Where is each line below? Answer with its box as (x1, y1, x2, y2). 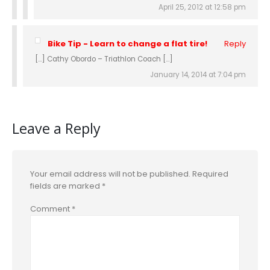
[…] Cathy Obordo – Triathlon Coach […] (35, 54, 173, 64)
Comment (30, 203, 72, 215)
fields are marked (30, 180, 102, 192)
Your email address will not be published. (30, 168, 190, 180)
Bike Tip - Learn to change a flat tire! (48, 38, 208, 50)
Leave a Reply (12, 118, 101, 138)
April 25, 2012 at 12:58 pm (159, 2, 246, 13)
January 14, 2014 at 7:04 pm (150, 70, 246, 80)
